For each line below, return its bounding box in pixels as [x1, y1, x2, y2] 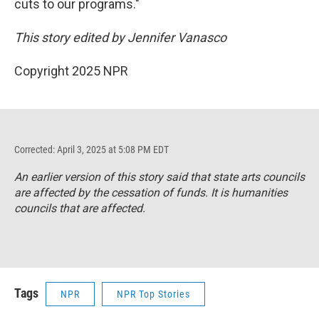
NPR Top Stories [117, 288, 190, 300]
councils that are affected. [14, 202, 145, 216]
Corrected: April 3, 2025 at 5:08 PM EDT [14, 144, 169, 156]
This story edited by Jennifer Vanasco [14, 30, 226, 46]
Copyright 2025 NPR [14, 63, 128, 79]
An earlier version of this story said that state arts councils [14, 170, 305, 184]
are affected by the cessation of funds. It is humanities [14, 186, 288, 200]
